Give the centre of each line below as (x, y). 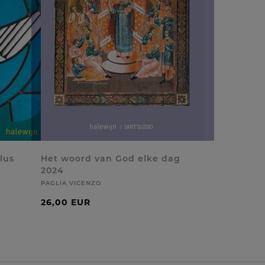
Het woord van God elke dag (110, 159)
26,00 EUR (65, 202)
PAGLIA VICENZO (71, 183)
